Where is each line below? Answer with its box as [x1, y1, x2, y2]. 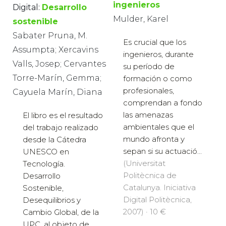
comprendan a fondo [123, 98, 202, 108]
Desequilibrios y [23, 195, 81, 205]
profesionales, [123, 86, 174, 96]
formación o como [123, 74, 192, 84]
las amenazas [123, 110, 173, 120]
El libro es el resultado [23, 110, 103, 121]
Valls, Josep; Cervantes [13, 59, 106, 69]
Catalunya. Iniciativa [123, 183, 196, 193]
